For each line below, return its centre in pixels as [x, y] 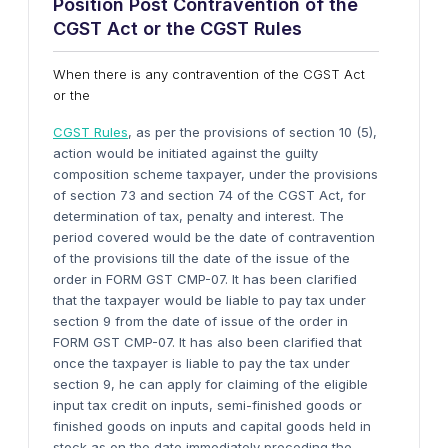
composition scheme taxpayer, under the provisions [215, 174]
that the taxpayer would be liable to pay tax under [209, 300]
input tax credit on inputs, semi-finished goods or [207, 405]
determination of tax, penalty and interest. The [198, 216]
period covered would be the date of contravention [214, 237]
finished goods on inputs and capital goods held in [212, 426]
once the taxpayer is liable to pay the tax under [201, 363]
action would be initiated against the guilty [185, 153]
